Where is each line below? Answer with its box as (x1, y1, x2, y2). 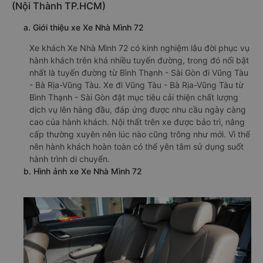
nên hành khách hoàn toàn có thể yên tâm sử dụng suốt (29, 141, 244, 152)
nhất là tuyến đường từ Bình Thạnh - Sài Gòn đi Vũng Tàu (29, 68, 248, 78)
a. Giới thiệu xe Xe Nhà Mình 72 (23, 22, 144, 33)
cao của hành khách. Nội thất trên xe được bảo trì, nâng (29, 117, 245, 127)
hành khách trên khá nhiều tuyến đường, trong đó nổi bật (29, 55, 249, 66)
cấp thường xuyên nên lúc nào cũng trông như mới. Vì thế (29, 129, 250, 140)
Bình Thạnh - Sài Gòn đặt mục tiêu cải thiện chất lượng (29, 92, 238, 103)
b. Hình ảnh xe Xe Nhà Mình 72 (23, 166, 142, 177)
